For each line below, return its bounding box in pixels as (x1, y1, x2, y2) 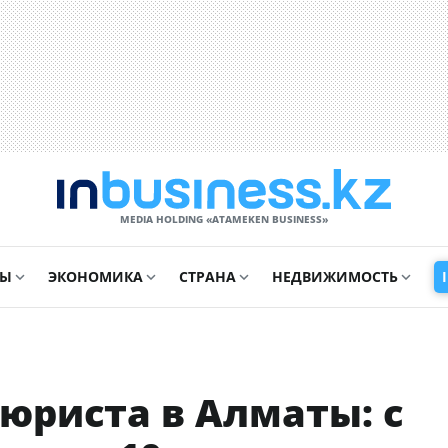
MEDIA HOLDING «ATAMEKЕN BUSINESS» (120, 212, 328, 226)
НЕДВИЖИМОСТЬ (272, 267, 398, 286)
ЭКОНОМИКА (48, 267, 143, 286)
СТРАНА (179, 267, 236, 286)
